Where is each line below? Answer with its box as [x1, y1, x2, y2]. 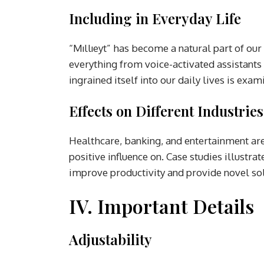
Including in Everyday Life [69, 8, 241, 28]
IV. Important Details [69, 193, 254, 219]
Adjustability [69, 229, 152, 249]
